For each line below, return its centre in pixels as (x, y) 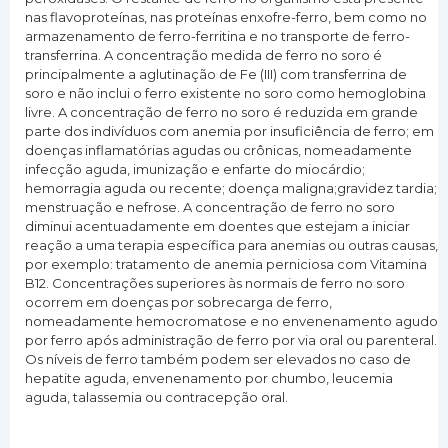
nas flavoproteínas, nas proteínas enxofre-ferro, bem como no (226, 17)
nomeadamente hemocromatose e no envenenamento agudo (231, 321)
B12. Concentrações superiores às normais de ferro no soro (215, 283)
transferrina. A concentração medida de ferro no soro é (203, 55)
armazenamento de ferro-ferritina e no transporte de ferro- (217, 36)
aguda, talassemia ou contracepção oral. (156, 397)
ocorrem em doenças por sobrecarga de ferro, (178, 302)
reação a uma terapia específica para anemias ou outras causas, (231, 245)
